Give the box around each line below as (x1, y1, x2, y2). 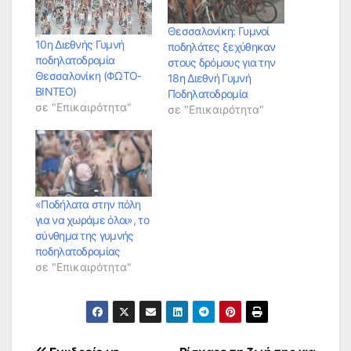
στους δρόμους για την (168, 55, 276, 69)
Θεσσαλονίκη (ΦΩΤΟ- (35, 68, 142, 82)
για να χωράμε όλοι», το (35, 212, 149, 226)
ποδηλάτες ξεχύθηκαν (168, 39, 276, 53)
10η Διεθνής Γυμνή (35, 37, 125, 51)
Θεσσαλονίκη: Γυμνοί (168, 24, 270, 38)
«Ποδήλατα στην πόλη (35, 197, 141, 211)
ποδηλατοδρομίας (35, 244, 121, 258)
